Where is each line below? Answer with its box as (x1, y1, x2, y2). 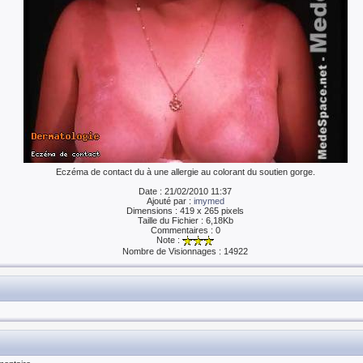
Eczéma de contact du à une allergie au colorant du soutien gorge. (55, 167, 315, 177)
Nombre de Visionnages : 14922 (122, 246, 248, 256)
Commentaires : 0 (150, 225, 220, 235)
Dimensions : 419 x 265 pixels (126, 206, 244, 216)
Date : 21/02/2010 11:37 (139, 186, 232, 196)
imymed (193, 196, 224, 206)
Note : (156, 235, 182, 245)
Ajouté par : (146, 196, 194, 206)
